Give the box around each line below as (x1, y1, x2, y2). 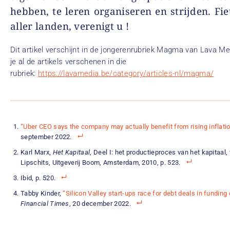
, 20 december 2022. (69, 200, 131, 208)
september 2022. (21, 133, 72, 141)
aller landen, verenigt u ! (10, 20, 129, 33)
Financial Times (21, 200, 69, 208)
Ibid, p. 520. (21, 174, 56, 182)
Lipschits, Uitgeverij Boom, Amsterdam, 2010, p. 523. (21, 159, 181, 167)
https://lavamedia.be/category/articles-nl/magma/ (37, 69, 214, 79)
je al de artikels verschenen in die (10, 57, 127, 67)
